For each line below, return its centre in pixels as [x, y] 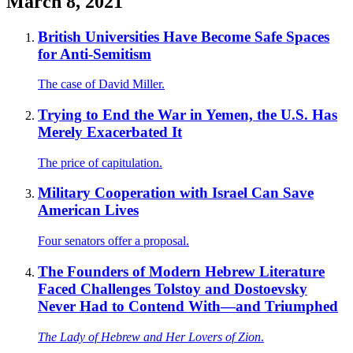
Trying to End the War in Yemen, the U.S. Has [188, 114]
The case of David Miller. [101, 84]
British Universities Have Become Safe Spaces [184, 36]
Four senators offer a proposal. [113, 241]
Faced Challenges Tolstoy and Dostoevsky [173, 288]
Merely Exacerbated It [110, 132]
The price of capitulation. [100, 162]
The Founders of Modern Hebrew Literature [181, 271]
